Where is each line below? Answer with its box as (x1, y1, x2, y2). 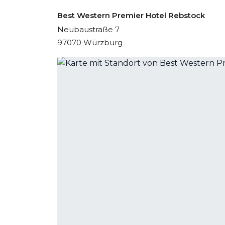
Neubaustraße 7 (57, 25, 120, 34)
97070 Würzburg (57, 38, 123, 47)
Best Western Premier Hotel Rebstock (57, 11, 205, 20)
